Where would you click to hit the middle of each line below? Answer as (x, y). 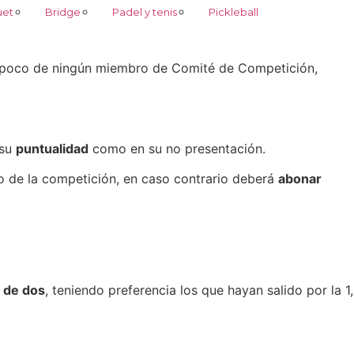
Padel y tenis (144, 11)
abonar (300, 179)
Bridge (62, 11)
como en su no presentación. (177, 148)
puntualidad (52, 148)
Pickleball (233, 11)
